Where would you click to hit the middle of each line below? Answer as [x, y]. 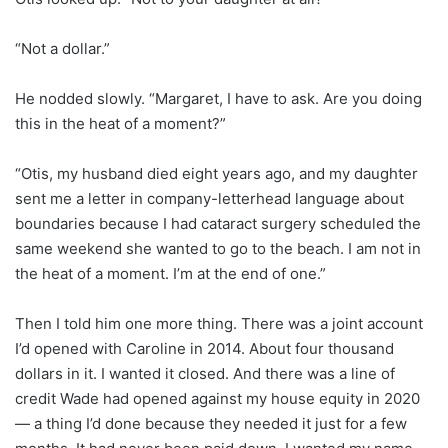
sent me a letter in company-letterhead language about [209, 198]
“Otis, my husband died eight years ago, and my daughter [216, 173]
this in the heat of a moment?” [120, 123]
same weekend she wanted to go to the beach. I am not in [218, 248]
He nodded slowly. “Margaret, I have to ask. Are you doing [218, 98]
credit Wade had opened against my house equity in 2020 [217, 398]
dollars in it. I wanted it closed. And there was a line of [205, 373]
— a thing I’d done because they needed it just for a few [211, 423]
